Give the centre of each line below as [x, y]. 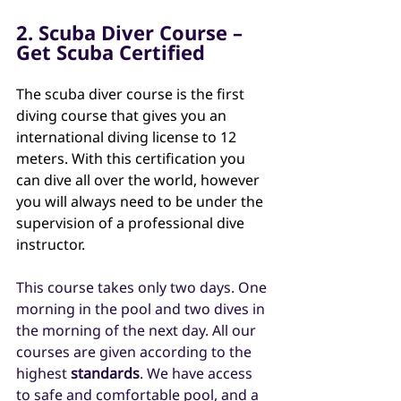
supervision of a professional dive [132, 222]
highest [42, 373]
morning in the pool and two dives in [142, 308]
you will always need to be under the [141, 201]
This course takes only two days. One [143, 287]
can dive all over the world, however [140, 179]
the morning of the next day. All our [138, 330]
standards [103, 373]
